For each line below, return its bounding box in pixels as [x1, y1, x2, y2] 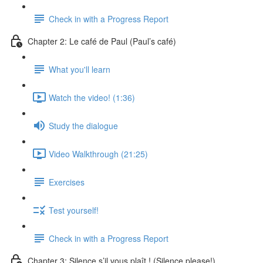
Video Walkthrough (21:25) [49, 147, 148, 160]
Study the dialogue [49, 119, 118, 131]
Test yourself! [49, 204, 99, 216]
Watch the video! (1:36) [49, 91, 135, 103]
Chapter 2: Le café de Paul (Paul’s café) [28, 35, 176, 47]
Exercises [49, 176, 85, 188]
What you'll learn [49, 63, 110, 75]
